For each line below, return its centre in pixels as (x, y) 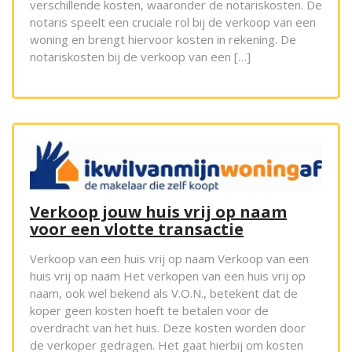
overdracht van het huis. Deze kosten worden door (168, 328)
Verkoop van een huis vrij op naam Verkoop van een (169, 259)
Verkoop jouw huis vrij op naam (158, 212)
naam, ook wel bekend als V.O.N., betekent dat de (164, 293)
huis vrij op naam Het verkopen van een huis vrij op (168, 276)
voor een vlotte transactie (137, 229)
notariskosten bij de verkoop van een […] (140, 57)
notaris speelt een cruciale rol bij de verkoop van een (173, 22)
